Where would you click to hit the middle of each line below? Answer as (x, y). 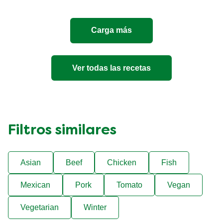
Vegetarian (40, 207)
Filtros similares (62, 130)
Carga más (111, 30)
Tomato (129, 185)
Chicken (122, 162)
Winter (95, 207)
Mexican (35, 185)
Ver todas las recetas (111, 68)
